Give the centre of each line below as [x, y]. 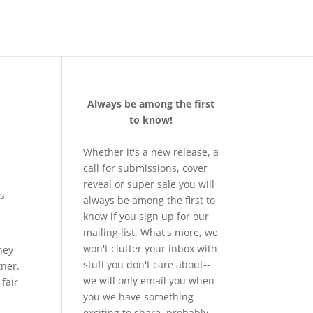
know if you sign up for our [146, 216]
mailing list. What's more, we [151, 232]
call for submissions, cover [146, 168]
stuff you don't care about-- [147, 264]
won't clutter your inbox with [151, 248]
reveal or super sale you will [149, 184]
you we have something [139, 297]
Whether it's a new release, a [151, 152]
